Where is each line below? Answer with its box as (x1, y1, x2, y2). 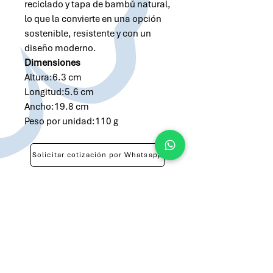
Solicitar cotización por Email (40, 182, 154, 191)
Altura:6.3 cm (24, 71, 82, 83)
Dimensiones (24, 57, 80, 69)
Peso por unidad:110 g (24, 115, 118, 127)
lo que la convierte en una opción (24, 13, 161, 25)
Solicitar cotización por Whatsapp (32, 150, 163, 159)
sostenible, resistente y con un (24, 27, 151, 40)
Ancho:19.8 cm (24, 101, 89, 113)
